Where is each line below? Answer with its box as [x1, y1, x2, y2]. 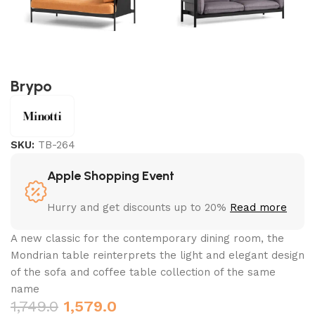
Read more [230, 201, 288, 214]
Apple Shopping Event [47, 168, 175, 184]
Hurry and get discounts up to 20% [47, 201, 231, 214]
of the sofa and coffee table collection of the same [11, 266, 276, 279]
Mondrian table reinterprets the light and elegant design [11, 249, 305, 262]
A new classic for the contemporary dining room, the [11, 232, 285, 245]
